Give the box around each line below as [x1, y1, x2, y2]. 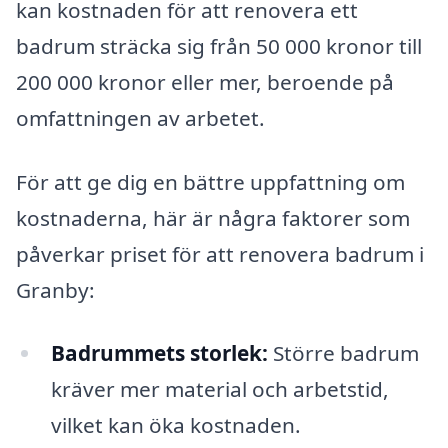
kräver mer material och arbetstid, [50, 375, 389, 404]
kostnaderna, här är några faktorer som [16, 203, 410, 232]
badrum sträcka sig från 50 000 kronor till [16, 31, 422, 60]
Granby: [16, 275, 95, 304]
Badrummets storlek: [50, 339, 268, 368]
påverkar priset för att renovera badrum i [16, 239, 424, 268]
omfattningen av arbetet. [16, 103, 265, 132]
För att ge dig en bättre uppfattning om [16, 167, 405, 196]
